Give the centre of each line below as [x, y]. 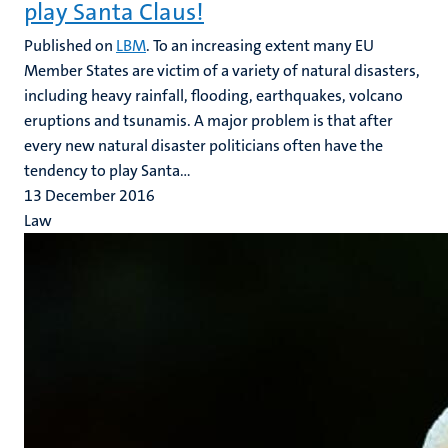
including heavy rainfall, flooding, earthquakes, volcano [213, 95]
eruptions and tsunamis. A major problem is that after [208, 120]
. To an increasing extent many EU [260, 45]
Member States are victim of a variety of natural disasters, [222, 70]
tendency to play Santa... [107, 170]
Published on [70, 45]
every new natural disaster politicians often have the [203, 145]
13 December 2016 [89, 195]
